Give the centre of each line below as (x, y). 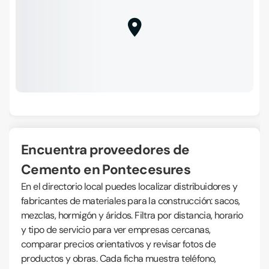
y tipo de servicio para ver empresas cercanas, (116, 230)
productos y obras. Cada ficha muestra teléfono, (119, 258)
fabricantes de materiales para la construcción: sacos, (131, 201)
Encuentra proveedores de (25, 150)
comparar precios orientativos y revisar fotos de (119, 244)
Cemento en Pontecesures (106, 170)
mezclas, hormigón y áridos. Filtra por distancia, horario (132, 215)
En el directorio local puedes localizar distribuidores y (129, 186)
